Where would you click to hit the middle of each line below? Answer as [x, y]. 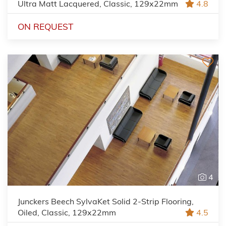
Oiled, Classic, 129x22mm [67, 212]
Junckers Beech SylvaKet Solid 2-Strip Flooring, [106, 201]
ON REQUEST [45, 26]
